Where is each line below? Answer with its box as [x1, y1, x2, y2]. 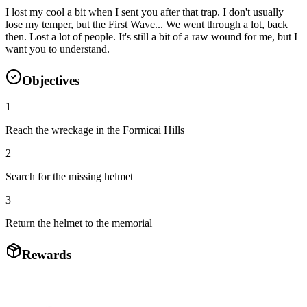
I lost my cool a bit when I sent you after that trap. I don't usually [5, 5, 284, 18]
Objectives [22, 73, 79, 88]
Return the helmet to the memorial [5, 217, 152, 230]
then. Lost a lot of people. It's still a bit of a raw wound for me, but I [5, 30, 297, 42]
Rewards [22, 247, 71, 262]
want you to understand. [5, 42, 110, 55]
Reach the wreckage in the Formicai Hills [5, 124, 184, 136]
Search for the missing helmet [5, 171, 133, 183]
